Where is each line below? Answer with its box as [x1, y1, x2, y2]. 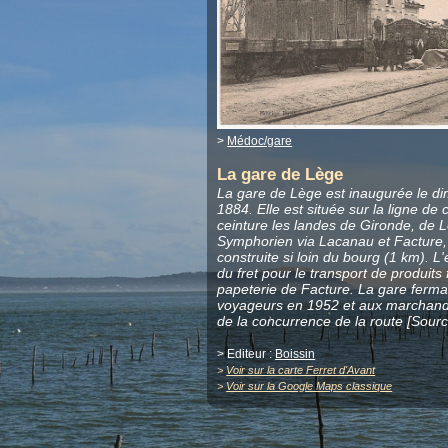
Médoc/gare [227, 134, 293, 149]
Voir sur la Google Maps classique [226, 380, 393, 393]
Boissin [275, 347, 316, 362]
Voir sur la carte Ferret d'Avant [226, 364, 376, 377]
